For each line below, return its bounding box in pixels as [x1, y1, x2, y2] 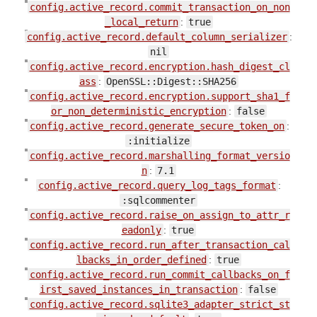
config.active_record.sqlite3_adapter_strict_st [29, 298, 290, 310]
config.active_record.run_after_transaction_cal [29, 238, 290, 250]
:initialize [127, 134, 190, 146]
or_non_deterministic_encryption [50, 105, 226, 117]
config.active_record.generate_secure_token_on [30, 120, 284, 132]
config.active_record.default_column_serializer [27, 30, 287, 42]
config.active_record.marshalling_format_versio [29, 149, 290, 161]
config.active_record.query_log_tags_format [38, 179, 276, 191]
